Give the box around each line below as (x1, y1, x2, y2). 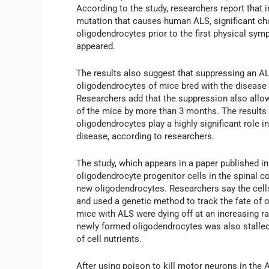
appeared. (76, 41, 116, 52)
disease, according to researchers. (76, 131, 215, 142)
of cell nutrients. (76, 234, 142, 245)
